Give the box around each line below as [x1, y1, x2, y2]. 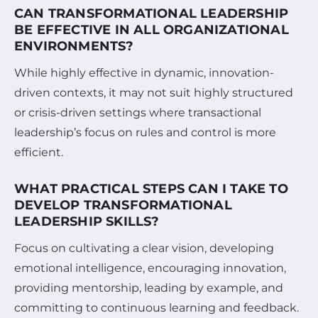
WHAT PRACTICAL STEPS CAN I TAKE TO [14, 180, 288, 197]
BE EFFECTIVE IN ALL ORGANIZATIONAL [14, 21, 289, 38]
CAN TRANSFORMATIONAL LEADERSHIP [14, 5, 289, 21]
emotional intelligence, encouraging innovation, [14, 261, 286, 275]
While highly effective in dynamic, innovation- [14, 65, 274, 79]
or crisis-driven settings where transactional [14, 105, 261, 119]
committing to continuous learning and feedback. [14, 300, 299, 314]
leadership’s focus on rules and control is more [14, 125, 276, 139]
